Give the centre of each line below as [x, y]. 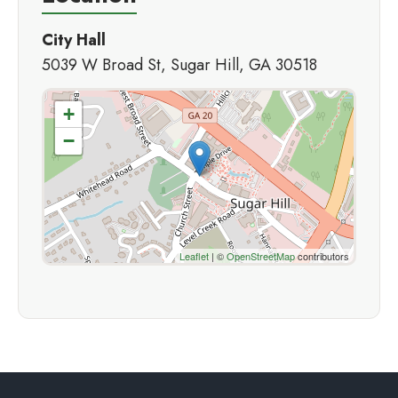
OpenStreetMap [261, 256]
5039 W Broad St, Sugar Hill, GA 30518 [179, 65]
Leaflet [194, 256]
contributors [322, 256]
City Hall [74, 40]
